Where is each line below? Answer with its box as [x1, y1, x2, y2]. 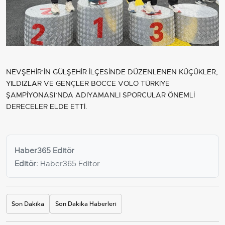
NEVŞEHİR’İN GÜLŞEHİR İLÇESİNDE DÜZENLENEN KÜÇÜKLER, [6, 67, 218, 76]
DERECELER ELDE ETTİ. [6, 102, 87, 111]
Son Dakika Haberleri [55, 200, 117, 208]
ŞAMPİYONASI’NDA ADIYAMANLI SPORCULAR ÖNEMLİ [6, 90, 195, 99]
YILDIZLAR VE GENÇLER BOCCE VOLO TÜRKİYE [6, 79, 170, 88]
